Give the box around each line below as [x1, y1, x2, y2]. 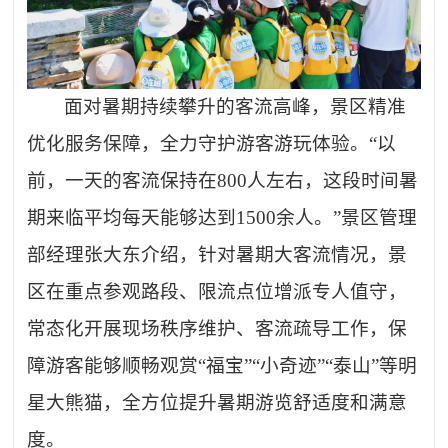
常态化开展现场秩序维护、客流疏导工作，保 [27, 317, 408, 339]
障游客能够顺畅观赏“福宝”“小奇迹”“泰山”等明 [27, 354, 418, 376]
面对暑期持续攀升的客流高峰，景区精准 [64, 95, 407, 117]
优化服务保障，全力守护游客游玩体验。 [27, 132, 370, 154]
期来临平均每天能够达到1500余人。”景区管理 [27, 206, 418, 228]
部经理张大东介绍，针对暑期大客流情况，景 [27, 243, 408, 265]
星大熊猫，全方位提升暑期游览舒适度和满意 [27, 391, 408, 413]
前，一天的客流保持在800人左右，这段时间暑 [27, 169, 419, 191]
